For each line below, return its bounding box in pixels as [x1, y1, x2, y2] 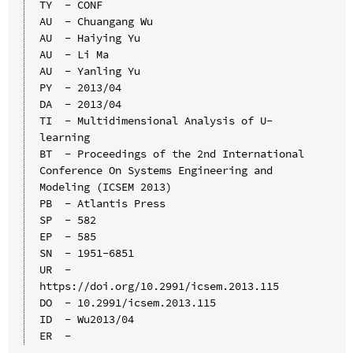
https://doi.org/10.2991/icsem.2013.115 [39, 278, 279, 293]
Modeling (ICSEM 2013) [39, 179, 172, 194]
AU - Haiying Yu [39, 30, 140, 45]
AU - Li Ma [39, 46, 109, 61]
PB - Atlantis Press [39, 195, 165, 210]
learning [39, 129, 90, 144]
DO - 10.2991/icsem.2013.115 [39, 295, 216, 310]
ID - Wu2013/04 [39, 311, 134, 326]
